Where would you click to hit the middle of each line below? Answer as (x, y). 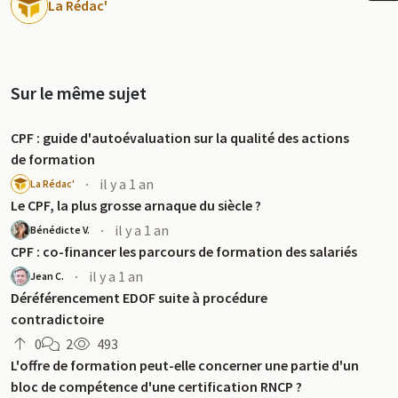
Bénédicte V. (60, 230)
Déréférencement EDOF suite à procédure (139, 298)
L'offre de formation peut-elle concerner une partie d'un (185, 365)
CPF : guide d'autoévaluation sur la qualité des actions (180, 138)
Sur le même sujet (79, 93)
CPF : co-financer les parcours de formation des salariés (184, 251)
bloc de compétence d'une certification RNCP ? (156, 386)
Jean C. (47, 276)
